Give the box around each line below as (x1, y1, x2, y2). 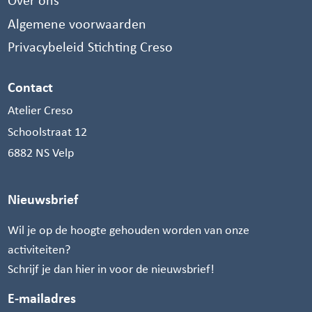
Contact (8, 77, 54, 96)
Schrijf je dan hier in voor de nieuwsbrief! (8, 260, 215, 277)
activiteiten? (8, 240, 71, 258)
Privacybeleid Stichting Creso (8, 37, 173, 56)
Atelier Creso (8, 101, 74, 118)
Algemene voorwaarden (8, 13, 147, 33)
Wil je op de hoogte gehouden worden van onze (8, 221, 250, 238)
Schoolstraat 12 (8, 123, 88, 140)
